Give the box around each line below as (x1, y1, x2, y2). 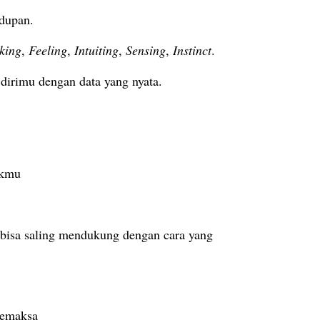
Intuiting (74, 41, 119, 59)
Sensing (126, 41, 166, 59)
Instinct (173, 41, 211, 59)
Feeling (29, 41, 67, 59)
